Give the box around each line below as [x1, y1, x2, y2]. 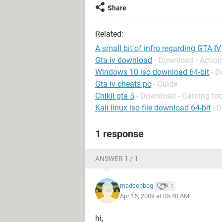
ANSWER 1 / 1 [95, 155, 138, 163]
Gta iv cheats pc [95, 79, 151, 89]
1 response [95, 128, 144, 140]
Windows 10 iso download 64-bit [95, 67, 209, 77]
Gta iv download [95, 55, 152, 65]
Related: [95, 29, 123, 39]
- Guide [153, 79, 177, 89]
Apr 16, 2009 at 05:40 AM [120, 192, 189, 200]
